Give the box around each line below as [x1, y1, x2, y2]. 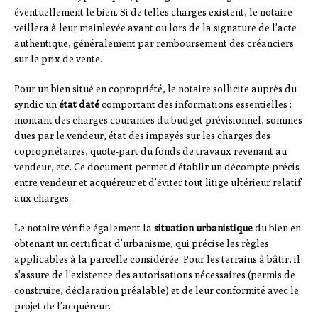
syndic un [14, 99, 59, 111]
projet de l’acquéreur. [14, 300, 111, 312]
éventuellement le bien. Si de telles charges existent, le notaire [14, 6, 292, 18]
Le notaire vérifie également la [14, 222, 154, 234]
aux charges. [14, 192, 71, 204]
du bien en [253, 222, 301, 234]
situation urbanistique [154, 222, 253, 234]
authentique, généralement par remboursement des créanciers [14, 38, 294, 50]
